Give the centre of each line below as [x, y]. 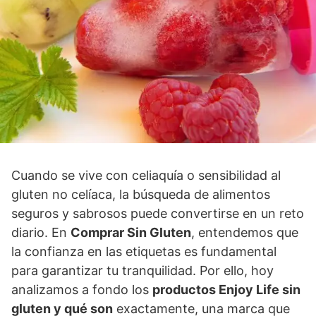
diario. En [41, 232]
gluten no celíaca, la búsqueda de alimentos [141, 194]
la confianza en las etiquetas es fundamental [144, 251]
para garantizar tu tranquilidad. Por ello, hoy [142, 271]
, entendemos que [245, 232]
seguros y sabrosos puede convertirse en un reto [158, 213]
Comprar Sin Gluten [131, 232]
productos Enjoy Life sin [226, 290]
